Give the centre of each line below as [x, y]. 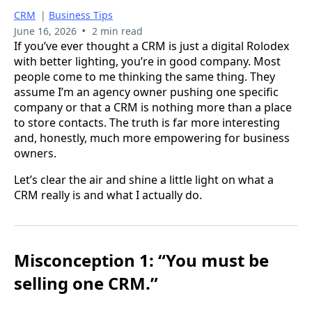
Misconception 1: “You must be [141, 260]
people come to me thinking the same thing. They [145, 76]
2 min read [117, 31]
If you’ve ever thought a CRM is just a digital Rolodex [151, 46]
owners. [35, 153]
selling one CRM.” [86, 283]
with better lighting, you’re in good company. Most [147, 61]
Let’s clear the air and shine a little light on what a [144, 179]
